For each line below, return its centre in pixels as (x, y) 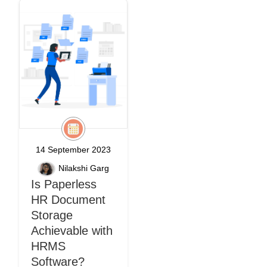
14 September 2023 (73, 150)
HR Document (68, 200)
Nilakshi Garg (84, 168)
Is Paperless (64, 184)
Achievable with (72, 231)
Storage (52, 215)
